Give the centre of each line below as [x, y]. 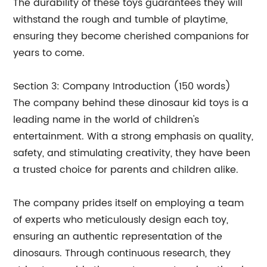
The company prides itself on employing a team [129, 203]
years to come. [49, 53]
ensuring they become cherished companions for [131, 36]
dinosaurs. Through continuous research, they [122, 253]
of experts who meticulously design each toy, [121, 220]
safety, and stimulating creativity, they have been [132, 153]
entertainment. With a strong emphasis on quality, [133, 136]
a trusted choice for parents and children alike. [126, 170]
